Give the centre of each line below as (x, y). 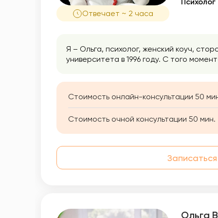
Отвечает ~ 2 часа (118, 13)
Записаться (192, 158)
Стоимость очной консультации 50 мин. (142, 119)
